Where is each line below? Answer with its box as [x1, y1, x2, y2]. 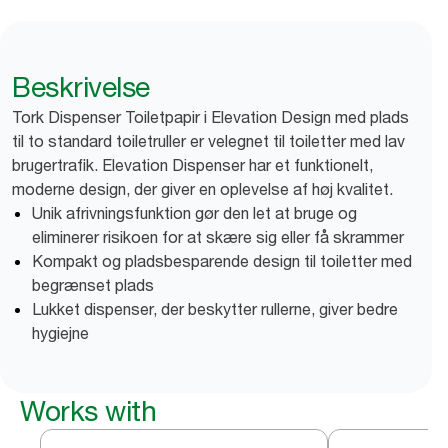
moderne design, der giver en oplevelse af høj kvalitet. [12, 179, 393, 199]
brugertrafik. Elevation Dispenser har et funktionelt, [12, 155, 373, 175]
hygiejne [32, 323, 89, 343]
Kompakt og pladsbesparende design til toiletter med [32, 251, 412, 271]
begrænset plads [32, 275, 154, 295]
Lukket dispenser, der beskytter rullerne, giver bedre [32, 299, 398, 319]
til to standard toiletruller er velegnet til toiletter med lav [12, 131, 405, 151]
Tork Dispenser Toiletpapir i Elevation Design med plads [12, 107, 409, 127]
